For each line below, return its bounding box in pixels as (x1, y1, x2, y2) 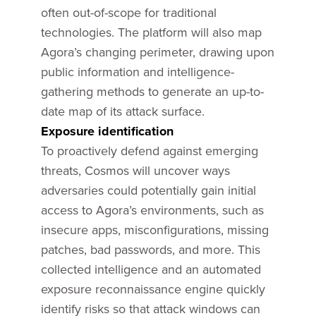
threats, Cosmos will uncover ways (40, 162, 230, 179)
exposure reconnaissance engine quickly (40, 280, 265, 298)
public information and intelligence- (40, 63, 234, 80)
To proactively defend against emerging (40, 142, 258, 159)
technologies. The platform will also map (40, 23, 262, 41)
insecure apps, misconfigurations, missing (40, 221, 269, 238)
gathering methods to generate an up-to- (40, 83, 264, 100)
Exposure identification (40, 122, 174, 140)
